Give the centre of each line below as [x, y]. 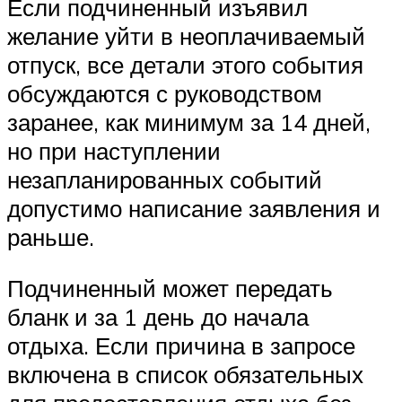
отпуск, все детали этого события [185, 64]
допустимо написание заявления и [194, 208]
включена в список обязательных [185, 375]
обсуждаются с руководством [165, 93]
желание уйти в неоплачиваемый [186, 35]
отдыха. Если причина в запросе [181, 346]
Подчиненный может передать [170, 288]
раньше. [51, 236]
